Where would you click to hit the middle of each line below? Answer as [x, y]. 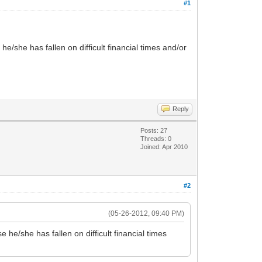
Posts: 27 [154, 130]
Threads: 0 [156, 139]
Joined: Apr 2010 [164, 147]
